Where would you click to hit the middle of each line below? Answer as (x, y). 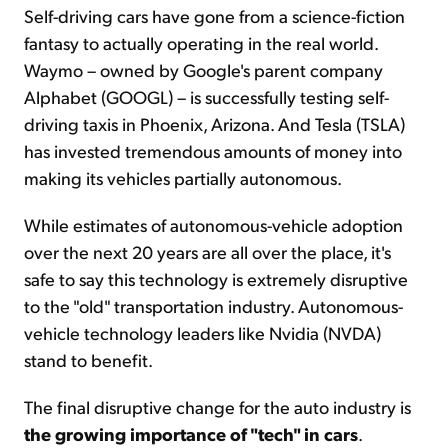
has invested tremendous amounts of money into (213, 150)
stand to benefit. (88, 359)
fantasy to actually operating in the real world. (201, 42)
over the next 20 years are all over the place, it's (207, 251)
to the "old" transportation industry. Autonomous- (213, 305)
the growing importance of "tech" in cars (191, 433)
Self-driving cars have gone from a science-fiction (214, 15)
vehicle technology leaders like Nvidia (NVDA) (202, 332)
